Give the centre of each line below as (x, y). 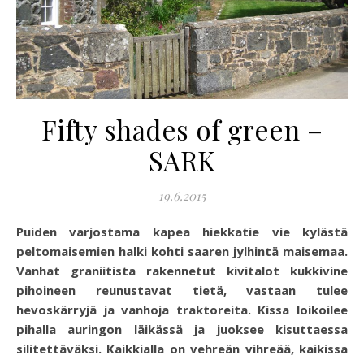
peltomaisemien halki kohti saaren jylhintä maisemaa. (182, 251)
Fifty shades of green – (182, 129)
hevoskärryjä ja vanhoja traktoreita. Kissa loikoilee (182, 310)
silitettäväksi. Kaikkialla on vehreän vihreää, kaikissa (182, 349)
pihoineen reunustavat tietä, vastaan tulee (182, 290)
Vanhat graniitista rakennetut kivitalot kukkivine (182, 271)
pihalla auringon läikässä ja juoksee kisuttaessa (182, 329)
